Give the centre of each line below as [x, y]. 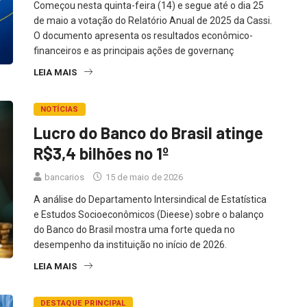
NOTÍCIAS [60, 109]
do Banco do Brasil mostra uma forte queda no [134, 229]
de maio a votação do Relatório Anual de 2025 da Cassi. [153, 20]
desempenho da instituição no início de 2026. [130, 244]
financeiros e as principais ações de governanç [134, 50]
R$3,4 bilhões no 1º [101, 153]
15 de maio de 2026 [143, 177]
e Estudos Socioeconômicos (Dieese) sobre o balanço [149, 214]
